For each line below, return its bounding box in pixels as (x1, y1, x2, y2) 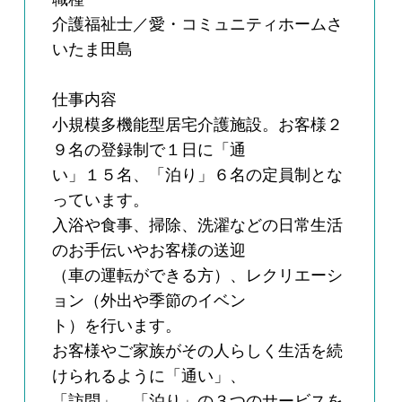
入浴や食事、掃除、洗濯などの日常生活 (52, 216, 344, 235)
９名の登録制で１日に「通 (52, 141, 247, 160)
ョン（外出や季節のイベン (52, 292, 247, 310)
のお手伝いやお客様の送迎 (52, 241, 247, 260)
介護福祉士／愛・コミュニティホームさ (52, 15, 344, 34)
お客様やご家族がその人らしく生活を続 (52, 342, 344, 361)
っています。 (52, 191, 150, 210)
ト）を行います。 (52, 317, 182, 336)
